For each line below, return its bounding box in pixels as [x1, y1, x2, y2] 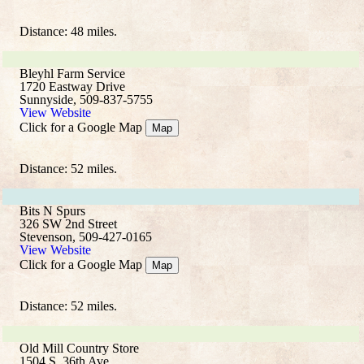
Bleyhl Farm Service [19, 67, 125, 80]
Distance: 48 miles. [19, 24, 117, 38]
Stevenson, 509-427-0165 [19, 230, 152, 244]
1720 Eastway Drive [19, 80, 125, 93]
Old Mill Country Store [19, 341, 139, 355]
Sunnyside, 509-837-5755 [19, 93, 153, 106]
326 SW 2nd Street [19, 217, 117, 231]
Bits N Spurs [19, 204, 85, 218]
